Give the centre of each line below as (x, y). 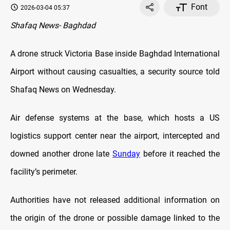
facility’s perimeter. (44, 172)
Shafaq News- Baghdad (53, 26)
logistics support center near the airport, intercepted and (115, 136)
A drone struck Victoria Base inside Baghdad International (115, 54)
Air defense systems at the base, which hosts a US (115, 118)
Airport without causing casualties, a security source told (115, 72)
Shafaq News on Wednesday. (63, 90)
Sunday (126, 154)
